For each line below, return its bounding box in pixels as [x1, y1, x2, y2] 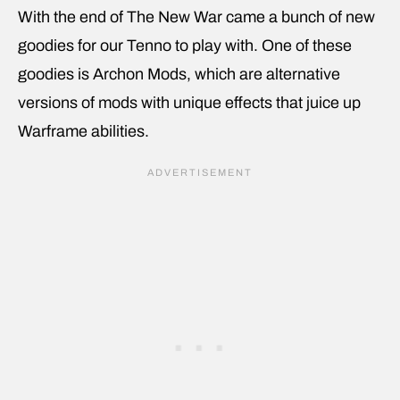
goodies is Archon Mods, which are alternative [18, 65, 340, 84]
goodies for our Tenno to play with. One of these [18, 37, 352, 55]
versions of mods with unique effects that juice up [18, 94, 361, 112]
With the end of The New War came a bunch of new [18, 8, 375, 27]
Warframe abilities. [18, 122, 149, 141]
